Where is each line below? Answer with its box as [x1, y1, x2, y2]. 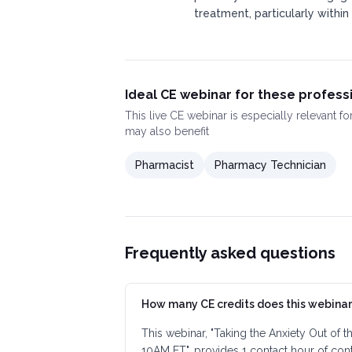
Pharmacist [134, 159, 194, 171]
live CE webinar [148, 109, 227, 122]
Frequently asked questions [124, 244, 335, 262]
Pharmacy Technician [214, 159, 326, 171]
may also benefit [124, 125, 209, 137]
